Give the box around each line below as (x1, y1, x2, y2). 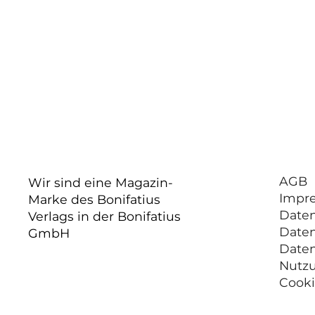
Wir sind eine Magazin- (28, 174, 173, 190)
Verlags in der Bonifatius (28, 208, 181, 224)
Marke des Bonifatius (28, 191, 160, 207)
